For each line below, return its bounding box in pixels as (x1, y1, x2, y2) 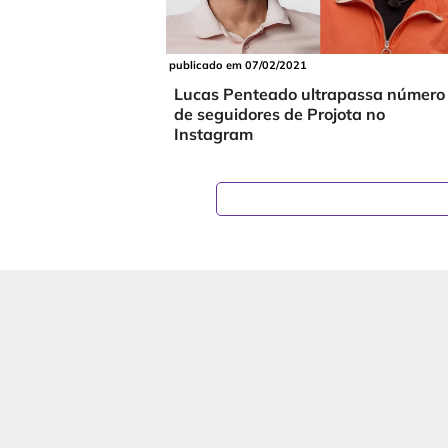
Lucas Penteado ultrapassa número (174, 84, 445, 105)
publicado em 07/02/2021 (169, 58, 308, 73)
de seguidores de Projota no (174, 104, 385, 125)
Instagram (174, 124, 253, 145)
